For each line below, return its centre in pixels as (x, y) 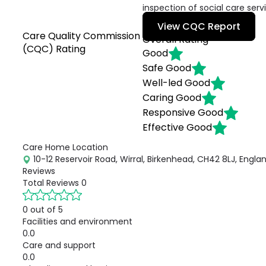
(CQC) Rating (54, 49)
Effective (164, 127)
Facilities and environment (77, 221)
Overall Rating (176, 39)
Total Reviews (51, 183)
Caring (158, 97)
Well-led (163, 83)
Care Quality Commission (81, 36)
